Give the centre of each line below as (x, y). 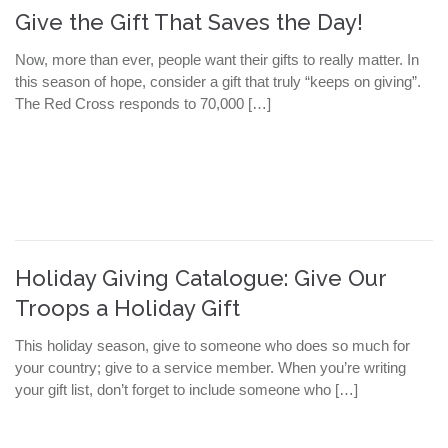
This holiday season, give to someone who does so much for (212, 346)
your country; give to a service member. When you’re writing (210, 368)
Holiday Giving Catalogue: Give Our (200, 278)
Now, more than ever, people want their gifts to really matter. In (217, 60)
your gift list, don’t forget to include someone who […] (186, 390)
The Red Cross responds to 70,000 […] (143, 104)
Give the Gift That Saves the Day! (189, 22)
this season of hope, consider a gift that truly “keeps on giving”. (218, 82)
